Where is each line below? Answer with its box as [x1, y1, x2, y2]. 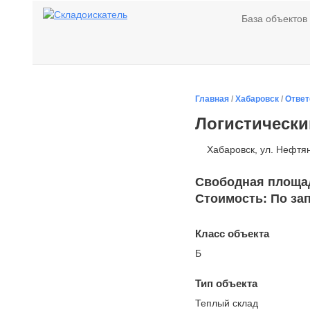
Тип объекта [195, 277, 257, 289]
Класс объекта [195, 228, 269, 239]
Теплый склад [195, 298, 258, 309]
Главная [195, 94, 229, 104]
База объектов [241, 12, 307, 24]
